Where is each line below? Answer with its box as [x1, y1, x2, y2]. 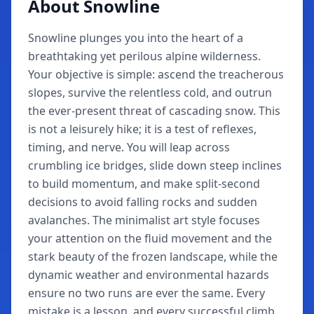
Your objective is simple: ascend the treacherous [28, 67, 284, 82]
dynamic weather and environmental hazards [28, 267, 269, 282]
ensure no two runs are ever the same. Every [28, 285, 265, 301]
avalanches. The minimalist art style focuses [28, 212, 260, 228]
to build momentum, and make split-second [28, 176, 260, 191]
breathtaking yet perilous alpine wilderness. [28, 48, 261, 64]
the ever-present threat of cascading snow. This [28, 103, 280, 118]
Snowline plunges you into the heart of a [28, 30, 243, 46]
